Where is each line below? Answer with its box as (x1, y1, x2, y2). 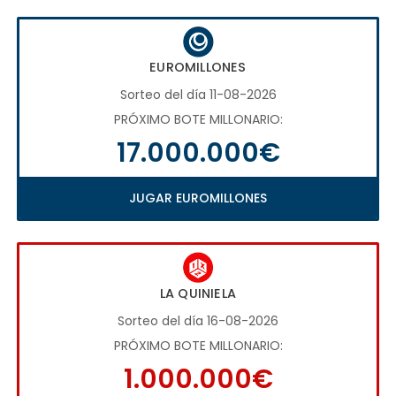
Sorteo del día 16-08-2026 (118, 312, 278, 331)
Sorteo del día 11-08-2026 (119, 86, 277, 104)
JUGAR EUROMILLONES (129, 189, 267, 208)
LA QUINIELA (159, 285, 237, 303)
